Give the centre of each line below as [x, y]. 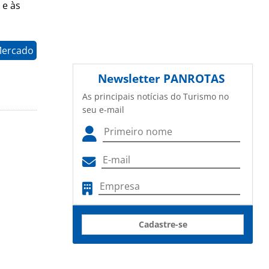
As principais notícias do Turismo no [156, 97]
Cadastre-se [163, 225]
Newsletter [131, 79]
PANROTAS [194, 79]
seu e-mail [103, 110]
